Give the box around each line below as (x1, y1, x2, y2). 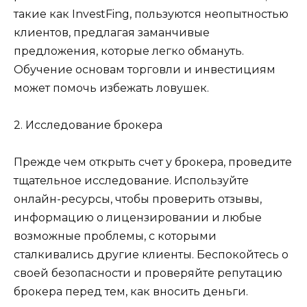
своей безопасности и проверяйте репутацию (14, 267, 282, 280)
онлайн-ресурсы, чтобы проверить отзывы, (14, 193, 262, 206)
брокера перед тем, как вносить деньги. (14, 285, 248, 299)
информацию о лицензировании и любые (14, 211, 262, 225)
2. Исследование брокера (14, 118, 162, 132)
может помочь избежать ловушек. (14, 81, 209, 95)
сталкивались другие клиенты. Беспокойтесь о (14, 248, 288, 262)
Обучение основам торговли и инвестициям (14, 62, 275, 76)
